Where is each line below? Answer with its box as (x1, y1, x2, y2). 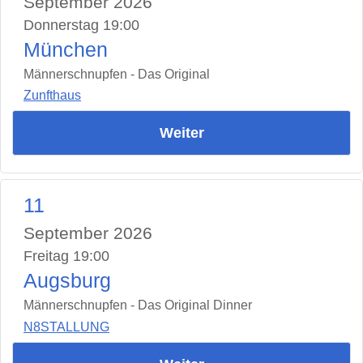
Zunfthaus (23, 88, 81, 103)
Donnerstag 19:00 (23, 16, 139, 33)
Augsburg (23, 270, 111, 293)
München (23, 38, 108, 61)
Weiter (159, 125, 204, 142)
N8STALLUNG (23, 319, 109, 334)
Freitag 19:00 (23, 248, 109, 265)
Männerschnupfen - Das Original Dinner (23, 298, 252, 313)
